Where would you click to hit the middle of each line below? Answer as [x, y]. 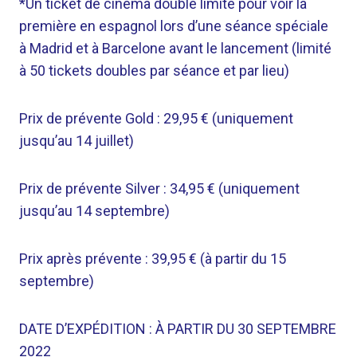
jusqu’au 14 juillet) [76, 141]
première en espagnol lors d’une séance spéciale [174, 26]
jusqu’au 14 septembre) [94, 211]
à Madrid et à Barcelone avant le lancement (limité [175, 48]
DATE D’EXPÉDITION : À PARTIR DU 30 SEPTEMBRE [178, 329]
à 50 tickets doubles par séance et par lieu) [154, 71]
